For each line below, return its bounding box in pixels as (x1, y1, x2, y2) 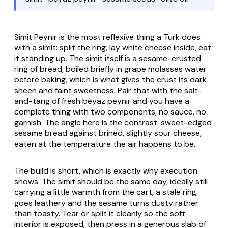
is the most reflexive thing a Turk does (57, 31, 201, 42)
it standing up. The (14, 52, 85, 64)
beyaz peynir (82, 95, 131, 106)
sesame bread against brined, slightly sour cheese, (14, 127, 202, 138)
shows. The (14, 176, 58, 187)
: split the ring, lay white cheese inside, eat (56, 42, 211, 53)
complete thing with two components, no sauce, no (14, 106, 206, 117)
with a (14, 42, 39, 53)
